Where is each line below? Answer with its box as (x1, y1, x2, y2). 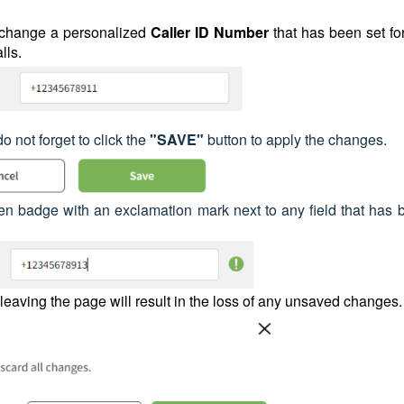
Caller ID (151, 21, 210, 42)
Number (214, 21, 273, 42)
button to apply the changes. (204, 129, 387, 151)
